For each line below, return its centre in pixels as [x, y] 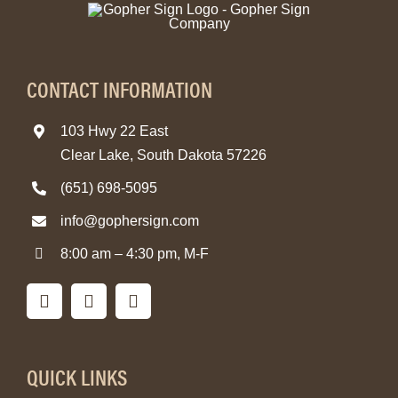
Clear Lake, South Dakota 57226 [164, 155]
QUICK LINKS [76, 376]
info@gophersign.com [130, 221]
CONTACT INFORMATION [119, 88]
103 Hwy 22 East [115, 131]
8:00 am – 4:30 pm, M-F [135, 254]
